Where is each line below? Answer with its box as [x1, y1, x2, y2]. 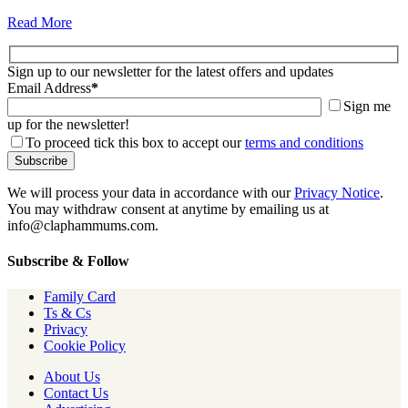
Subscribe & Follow [7, 252, 129, 269]
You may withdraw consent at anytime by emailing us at [7, 200, 329, 217]
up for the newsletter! [7, 116, 129, 132]
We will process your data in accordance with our [7, 184, 294, 200]
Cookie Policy [44, 338, 126, 354]
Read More [7, 15, 72, 31]
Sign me [343, 97, 391, 114]
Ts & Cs [44, 305, 91, 321]
